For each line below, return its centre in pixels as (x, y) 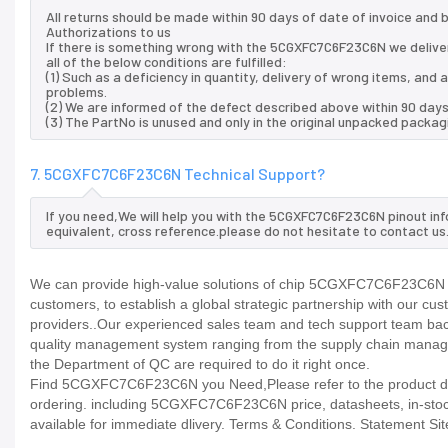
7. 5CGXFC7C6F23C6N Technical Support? (177, 174)
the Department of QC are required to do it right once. (200, 364)
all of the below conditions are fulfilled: (166, 62)
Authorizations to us (108, 32)
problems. (76, 92)
